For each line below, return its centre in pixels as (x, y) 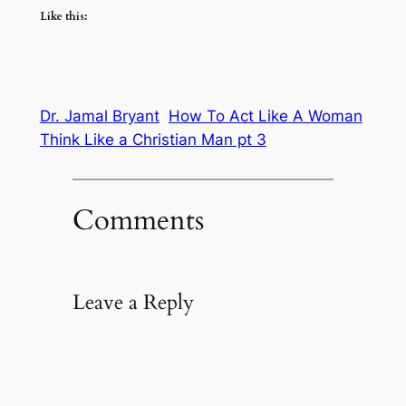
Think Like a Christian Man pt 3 (153, 139)
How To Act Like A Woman (265, 116)
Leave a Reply (133, 303)
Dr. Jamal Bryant (99, 116)
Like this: (63, 17)
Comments (138, 221)
